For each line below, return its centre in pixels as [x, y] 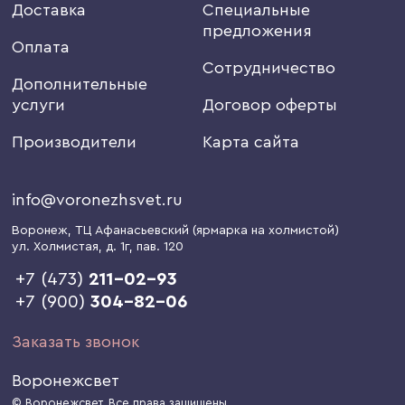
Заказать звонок [76, 341]
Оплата [41, 47]
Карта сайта [250, 141]
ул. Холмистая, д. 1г [71, 246]
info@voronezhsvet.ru [98, 199]
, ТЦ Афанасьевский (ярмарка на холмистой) [204, 230]
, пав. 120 [157, 246]
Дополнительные [80, 84]
